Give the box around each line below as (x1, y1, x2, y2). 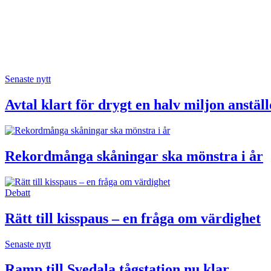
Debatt (5, 187, 30, 198)
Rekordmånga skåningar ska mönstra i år (5, 148, 263, 164)
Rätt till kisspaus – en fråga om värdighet (5, 210, 261, 226)
